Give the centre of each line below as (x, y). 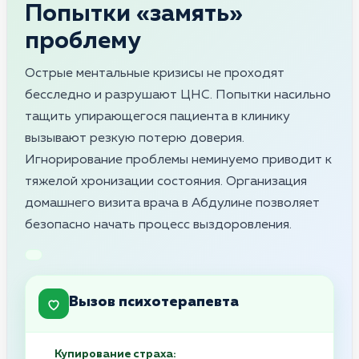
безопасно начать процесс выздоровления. (158, 225)
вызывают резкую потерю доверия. (135, 138)
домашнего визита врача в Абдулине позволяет (172, 203)
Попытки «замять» (134, 14)
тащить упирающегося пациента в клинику (157, 117)
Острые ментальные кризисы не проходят (155, 73)
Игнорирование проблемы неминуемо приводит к (178, 160)
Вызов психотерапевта (154, 303)
